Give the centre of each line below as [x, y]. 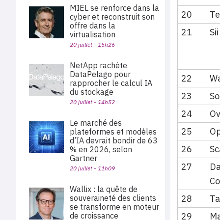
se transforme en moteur [114, 207]
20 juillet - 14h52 [92, 102]
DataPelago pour [100, 74]
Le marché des [96, 123]
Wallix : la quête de [104, 189]
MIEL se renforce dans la [114, 8]
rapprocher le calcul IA [111, 83]
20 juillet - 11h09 [92, 168]
